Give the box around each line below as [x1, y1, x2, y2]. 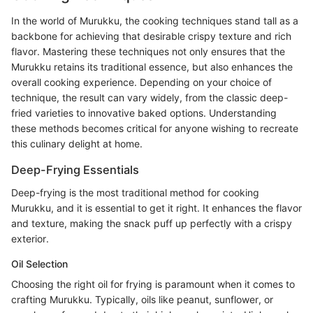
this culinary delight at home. [11, 138, 143, 150]
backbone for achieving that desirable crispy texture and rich [11, 30, 291, 43]
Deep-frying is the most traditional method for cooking [11, 186, 259, 198]
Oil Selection [11, 257, 68, 270]
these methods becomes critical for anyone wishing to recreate [11, 122, 298, 135]
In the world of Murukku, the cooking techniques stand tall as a [11, 15, 298, 27]
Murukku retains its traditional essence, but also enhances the [11, 61, 293, 73]
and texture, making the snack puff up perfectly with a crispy [11, 217, 292, 229]
